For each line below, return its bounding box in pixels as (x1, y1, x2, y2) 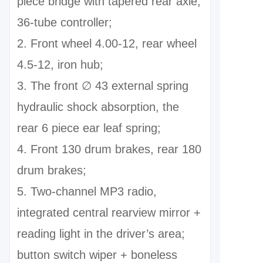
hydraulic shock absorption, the (17, 100, 179, 113)
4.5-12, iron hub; (17, 58, 103, 71)
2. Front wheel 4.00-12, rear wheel (17, 37, 197, 50)
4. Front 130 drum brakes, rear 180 (17, 143, 201, 156)
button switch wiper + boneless (17, 248, 177, 261)
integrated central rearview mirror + (17, 206, 201, 219)
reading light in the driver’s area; (17, 227, 185, 240)
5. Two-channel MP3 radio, (17, 185, 157, 198)
